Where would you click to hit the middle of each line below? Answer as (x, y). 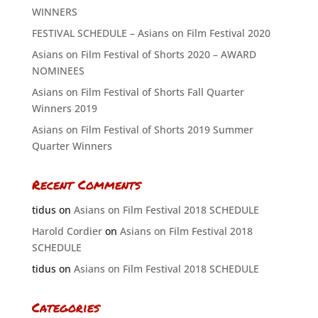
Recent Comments (86, 185)
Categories (65, 307)
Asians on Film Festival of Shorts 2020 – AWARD (144, 54)
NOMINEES (58, 71)
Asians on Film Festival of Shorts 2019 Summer (142, 130)
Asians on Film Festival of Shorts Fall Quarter (138, 92)
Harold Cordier (67, 231)
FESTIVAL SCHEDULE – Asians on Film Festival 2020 (151, 33)
